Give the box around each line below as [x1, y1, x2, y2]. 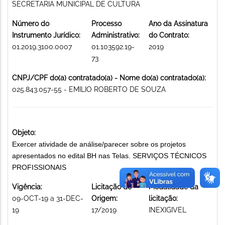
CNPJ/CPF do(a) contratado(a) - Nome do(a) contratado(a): [12, 73, 206, 82]
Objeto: [12, 128, 36, 137]
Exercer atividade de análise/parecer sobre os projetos [12, 140, 186, 148]
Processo [91, 19, 122, 28]
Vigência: [12, 182, 42, 191]
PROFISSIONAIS [12, 163, 66, 171]
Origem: [91, 194, 118, 202]
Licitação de [91, 182, 132, 191]
